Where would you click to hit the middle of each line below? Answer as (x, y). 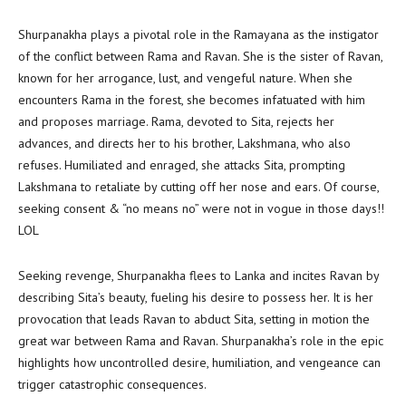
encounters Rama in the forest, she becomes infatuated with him (192, 100)
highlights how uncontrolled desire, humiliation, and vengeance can (199, 362)
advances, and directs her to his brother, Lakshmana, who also (184, 143)
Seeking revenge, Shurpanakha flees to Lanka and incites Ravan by (198, 275)
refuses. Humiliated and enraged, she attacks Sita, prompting (182, 165)
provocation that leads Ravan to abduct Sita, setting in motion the (194, 319)
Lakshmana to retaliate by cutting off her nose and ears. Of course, (198, 187)
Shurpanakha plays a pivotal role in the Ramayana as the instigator (198, 34)
